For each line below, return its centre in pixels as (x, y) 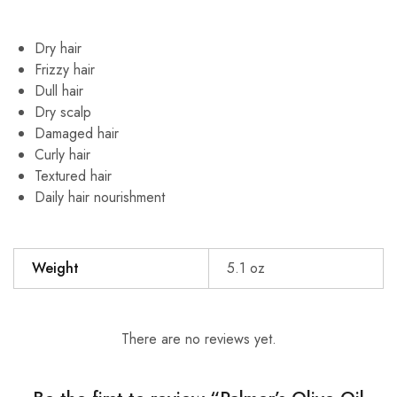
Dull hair (59, 91)
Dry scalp (63, 113)
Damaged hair (77, 134)
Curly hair (62, 155)
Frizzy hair (65, 70)
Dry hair (58, 49)
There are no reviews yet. (198, 339)
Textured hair (73, 176)
